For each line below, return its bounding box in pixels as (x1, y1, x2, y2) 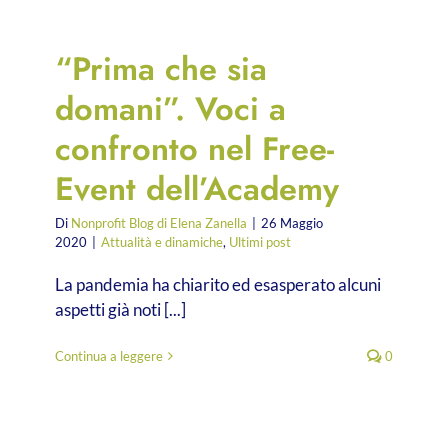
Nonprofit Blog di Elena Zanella (71, 214, 247, 231)
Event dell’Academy (55, 164, 339, 212)
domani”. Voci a (55, 84, 286, 132)
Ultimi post (229, 233, 291, 250)
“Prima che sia (55, 44, 267, 92)
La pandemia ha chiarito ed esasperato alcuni (55, 273, 381, 295)
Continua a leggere (55, 347, 163, 364)
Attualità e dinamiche (101, 233, 223, 250)
